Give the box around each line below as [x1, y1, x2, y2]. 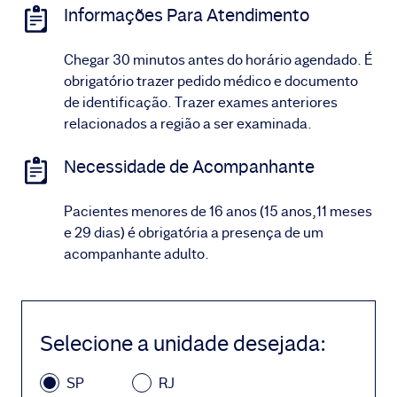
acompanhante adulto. [64, 245, 209, 263]
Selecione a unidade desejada [40, 330, 320, 357]
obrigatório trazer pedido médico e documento [64, 72, 358, 90]
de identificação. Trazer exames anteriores [64, 93, 338, 112]
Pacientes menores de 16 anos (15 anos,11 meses [64, 202, 372, 221]
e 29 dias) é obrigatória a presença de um [64, 223, 323, 242]
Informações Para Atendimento [64, 4, 309, 27]
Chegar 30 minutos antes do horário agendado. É [64, 51, 373, 69]
